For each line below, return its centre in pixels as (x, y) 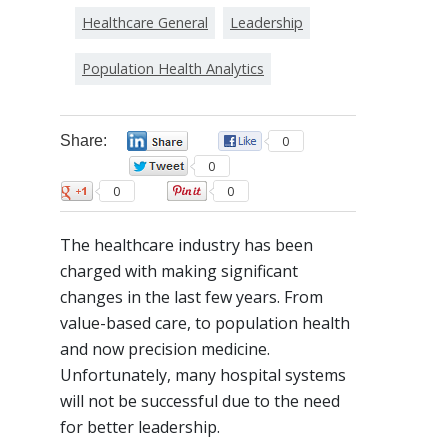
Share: (83, 140)
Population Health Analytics (173, 68)
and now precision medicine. (165, 348)
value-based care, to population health (205, 322)
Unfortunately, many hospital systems (203, 374)
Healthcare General (145, 22)
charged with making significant (179, 270)
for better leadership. (140, 426)
